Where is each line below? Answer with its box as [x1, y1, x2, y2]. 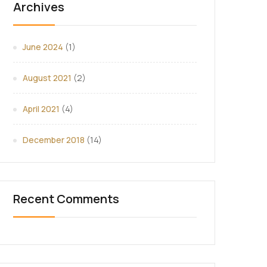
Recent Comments [13, 191, 119, 207]
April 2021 [23, 103, 60, 114]
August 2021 [23, 72, 72, 83]
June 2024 [23, 41, 63, 52]
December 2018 [23, 134, 85, 145]
